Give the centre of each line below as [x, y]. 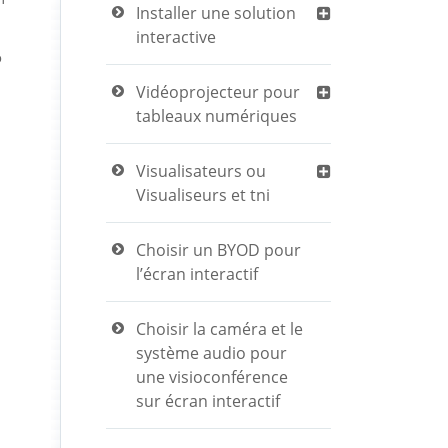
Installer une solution [216, 13]
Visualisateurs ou [201, 171]
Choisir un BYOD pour [218, 250]
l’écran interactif [197, 274]
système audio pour [211, 353]
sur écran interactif [208, 401]
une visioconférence [212, 377]
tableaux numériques [216, 116]
